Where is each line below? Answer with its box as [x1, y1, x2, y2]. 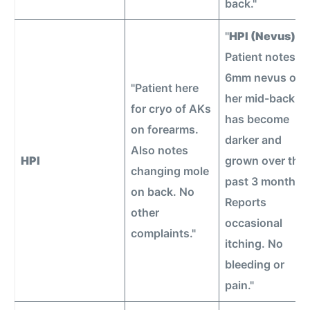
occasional [225, 215, 283, 230]
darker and [225, 132, 282, 147]
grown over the [225, 153, 306, 167]
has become [225, 111, 290, 126]
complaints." [131, 226, 197, 240]
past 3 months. [225, 174, 306, 188]
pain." [225, 277, 255, 292]
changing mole [131, 163, 210, 178]
